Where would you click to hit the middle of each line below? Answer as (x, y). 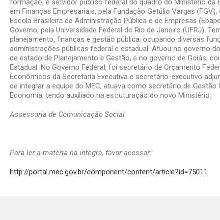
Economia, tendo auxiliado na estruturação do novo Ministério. (110, 95)
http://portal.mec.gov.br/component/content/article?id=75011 (109, 172)
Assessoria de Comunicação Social (67, 114)
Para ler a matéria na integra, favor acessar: (81, 153)
